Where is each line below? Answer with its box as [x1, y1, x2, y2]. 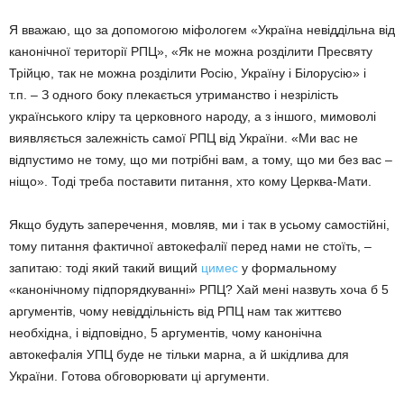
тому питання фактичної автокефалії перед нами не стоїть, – [9, 239, 372, 253]
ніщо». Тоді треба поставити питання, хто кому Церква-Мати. [9, 174, 372, 188]
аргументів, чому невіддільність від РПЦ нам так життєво [9, 304, 342, 318]
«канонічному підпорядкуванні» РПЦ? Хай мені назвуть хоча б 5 [9, 282, 389, 297]
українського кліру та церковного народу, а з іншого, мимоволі [9, 109, 376, 124]
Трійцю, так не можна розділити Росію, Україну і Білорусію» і [9, 66, 366, 80]
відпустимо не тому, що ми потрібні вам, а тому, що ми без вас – [9, 152, 392, 167]
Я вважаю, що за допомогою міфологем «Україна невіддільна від [9, 23, 395, 37]
